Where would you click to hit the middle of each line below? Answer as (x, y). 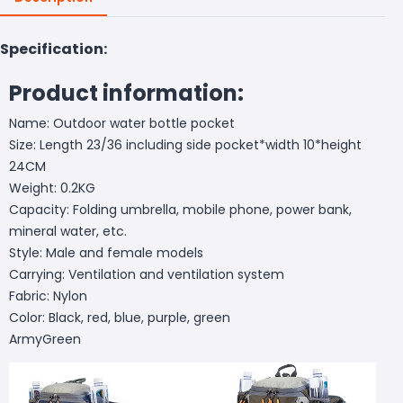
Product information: (126, 93)
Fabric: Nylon (48, 296)
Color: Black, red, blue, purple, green (120, 317)
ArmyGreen (45, 339)
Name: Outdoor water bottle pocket (122, 123)
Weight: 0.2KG (52, 188)
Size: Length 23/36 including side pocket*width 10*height (185, 144)
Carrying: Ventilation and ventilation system (147, 274)
